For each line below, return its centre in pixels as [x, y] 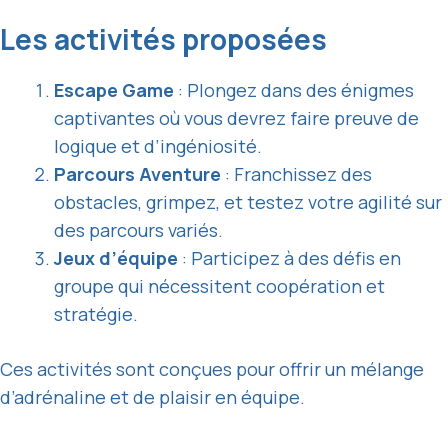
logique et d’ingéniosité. [158, 146]
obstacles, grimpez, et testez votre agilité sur [248, 202]
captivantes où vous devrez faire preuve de [236, 118]
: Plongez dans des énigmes [294, 90]
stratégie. [96, 314]
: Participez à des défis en [289, 258]
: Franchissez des [296, 174]
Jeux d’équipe [116, 258]
